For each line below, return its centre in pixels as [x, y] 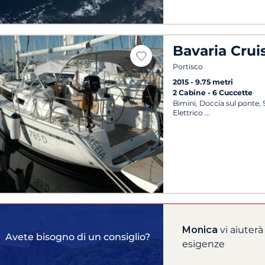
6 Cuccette [233, 92]
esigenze [203, 244]
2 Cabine [190, 92]
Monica [200, 230]
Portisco [188, 66]
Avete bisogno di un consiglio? [78, 237]
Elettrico [188, 112]
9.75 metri [214, 82]
